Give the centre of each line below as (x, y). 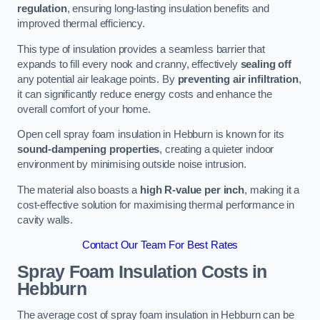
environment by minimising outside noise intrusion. (132, 165)
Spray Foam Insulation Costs (132, 271)
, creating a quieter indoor (217, 150)
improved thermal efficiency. (81, 24)
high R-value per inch (192, 190)
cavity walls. (45, 220)
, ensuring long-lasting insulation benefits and (168, 9)
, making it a (272, 190)
